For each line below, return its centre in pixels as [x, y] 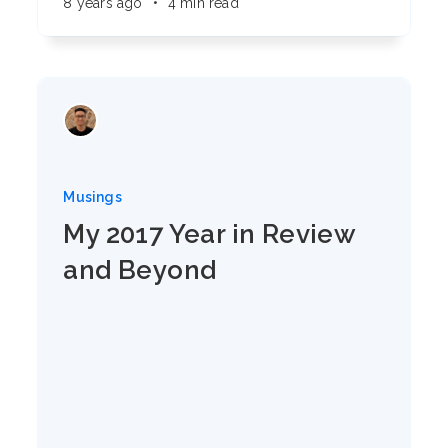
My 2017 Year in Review [209, 234]
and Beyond [140, 270]
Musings [92, 197]
